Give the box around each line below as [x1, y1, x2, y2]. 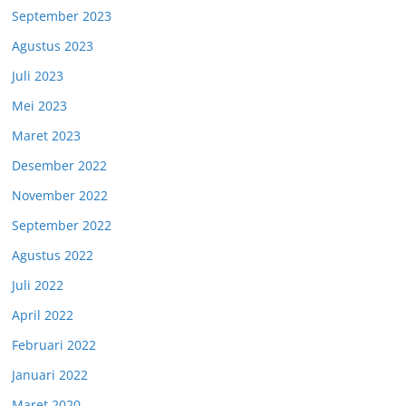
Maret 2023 [12, 127, 81, 144]
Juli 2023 [12, 67, 63, 84]
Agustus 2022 [12, 246, 93, 264]
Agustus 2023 [12, 37, 93, 54]
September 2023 [12, 7, 111, 24]
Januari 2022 [12, 366, 88, 383]
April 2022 [12, 306, 73, 324]
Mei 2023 [12, 97, 67, 114]
